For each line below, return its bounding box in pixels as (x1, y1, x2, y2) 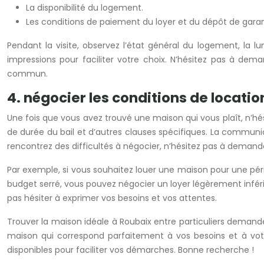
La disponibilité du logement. (26, 2, 143, 14)
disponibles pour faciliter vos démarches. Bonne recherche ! (7, 244, 254, 256)
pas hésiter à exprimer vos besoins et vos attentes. (7, 192, 217, 204)
